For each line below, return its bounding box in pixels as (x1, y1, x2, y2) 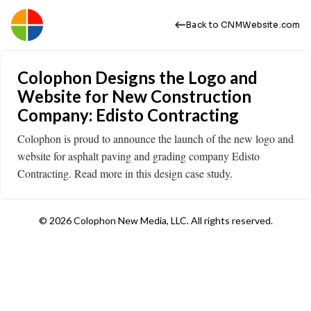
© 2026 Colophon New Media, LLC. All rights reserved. (38, 215, 273, 226)
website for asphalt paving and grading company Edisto (17, 149, 260, 163)
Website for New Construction (17, 86, 251, 106)
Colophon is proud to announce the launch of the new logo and (17, 131, 294, 146)
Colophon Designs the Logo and (17, 67, 258, 87)
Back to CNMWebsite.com (186, 19, 300, 30)
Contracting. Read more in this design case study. (17, 166, 233, 180)
